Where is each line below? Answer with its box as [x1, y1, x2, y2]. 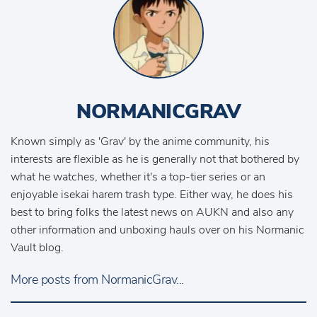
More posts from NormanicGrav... [11, 271, 184, 289]
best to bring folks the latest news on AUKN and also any [11, 204, 294, 221]
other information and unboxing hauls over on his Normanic [11, 222, 304, 238]
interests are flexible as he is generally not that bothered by [11, 151, 299, 168]
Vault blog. [11, 240, 64, 256]
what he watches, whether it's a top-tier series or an [11, 169, 265, 185]
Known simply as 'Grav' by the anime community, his [11, 134, 270, 150]
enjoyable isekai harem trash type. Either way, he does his [11, 187, 293, 203]
